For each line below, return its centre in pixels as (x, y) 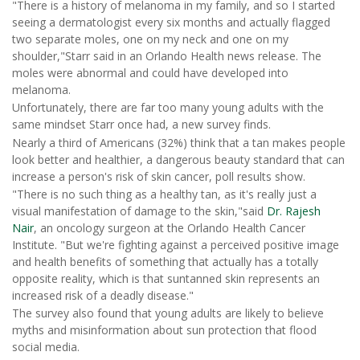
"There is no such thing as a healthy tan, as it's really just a (164, 194)
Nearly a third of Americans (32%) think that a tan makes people (179, 142)
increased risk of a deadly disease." (103, 295)
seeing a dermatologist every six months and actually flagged (171, 22)
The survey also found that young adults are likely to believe (168, 313)
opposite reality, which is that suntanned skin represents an (166, 278)
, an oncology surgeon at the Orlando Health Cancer (170, 227)
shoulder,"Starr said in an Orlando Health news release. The (167, 55)
